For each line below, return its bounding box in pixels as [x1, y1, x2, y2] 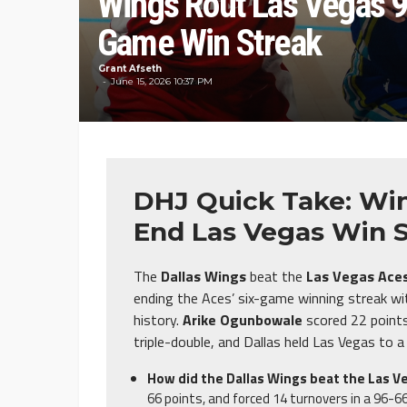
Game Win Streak [97, 22, 321, 65]
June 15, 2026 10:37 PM [111, 75, 213, 88]
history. [134, 309, 183, 332]
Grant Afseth [98, 63, 162, 75]
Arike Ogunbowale [183, 309, 303, 332]
